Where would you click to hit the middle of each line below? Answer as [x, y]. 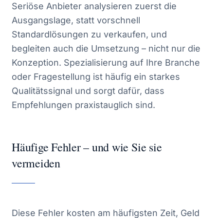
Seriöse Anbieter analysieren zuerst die [94, 6]
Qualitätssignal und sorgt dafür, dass [88, 91]
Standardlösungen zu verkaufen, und [89, 34]
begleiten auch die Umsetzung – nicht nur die [106, 48]
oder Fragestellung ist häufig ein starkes [96, 77]
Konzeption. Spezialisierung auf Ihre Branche [106, 63]
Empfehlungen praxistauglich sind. [83, 105]
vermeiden [36, 163]
